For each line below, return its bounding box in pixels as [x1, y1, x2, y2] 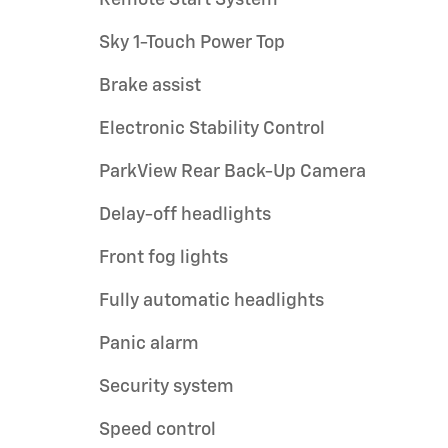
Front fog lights [99, 248, 228, 267]
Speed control [99, 420, 216, 439]
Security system [99, 377, 234, 396]
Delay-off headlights [99, 205, 271, 224]
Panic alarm [99, 334, 199, 353]
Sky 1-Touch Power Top [99, 33, 287, 52]
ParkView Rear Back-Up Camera [99, 162, 366, 181]
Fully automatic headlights [99, 291, 324, 310]
